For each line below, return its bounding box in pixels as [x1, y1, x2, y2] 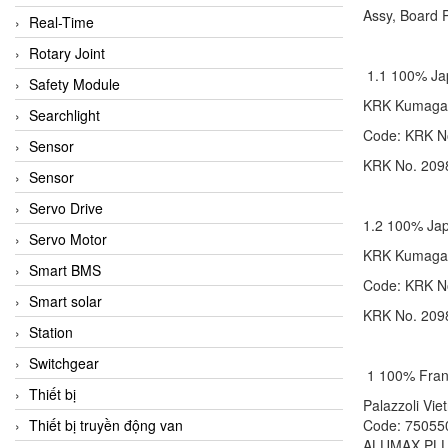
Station [29, 321, 73, 342]
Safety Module [29, 73, 120, 94]
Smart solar [29, 290, 102, 311]
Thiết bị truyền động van [29, 414, 183, 435]
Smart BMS [29, 259, 101, 280]
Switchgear [29, 352, 99, 373]
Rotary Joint [29, 42, 105, 63]
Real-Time [29, 11, 94, 32]
